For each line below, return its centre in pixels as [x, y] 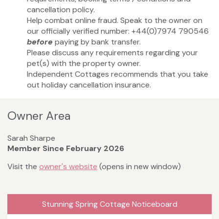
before [40, 42]
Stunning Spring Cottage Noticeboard [109, 204]
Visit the [23, 166]
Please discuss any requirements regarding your [112, 53]
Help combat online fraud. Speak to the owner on [115, 21]
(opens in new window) [139, 166]
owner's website [68, 166]
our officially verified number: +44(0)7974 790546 [118, 31]
